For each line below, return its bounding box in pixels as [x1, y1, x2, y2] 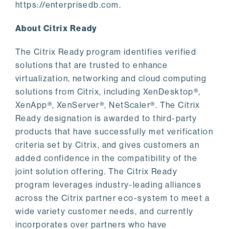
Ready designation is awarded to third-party [15, 113, 197, 123]
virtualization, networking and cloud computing [15, 74, 207, 83]
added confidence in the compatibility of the [15, 153, 198, 163]
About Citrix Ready [15, 24, 97, 33]
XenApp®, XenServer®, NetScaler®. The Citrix [15, 100, 200, 110]
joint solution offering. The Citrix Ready [15, 167, 178, 176]
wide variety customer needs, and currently [15, 207, 194, 216]
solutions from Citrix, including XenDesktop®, [15, 87, 201, 97]
